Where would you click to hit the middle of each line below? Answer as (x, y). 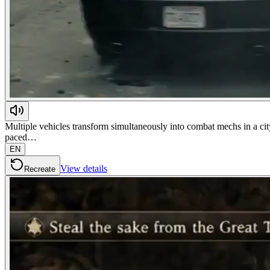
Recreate (40, 169)
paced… (21, 137)
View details (84, 168)
